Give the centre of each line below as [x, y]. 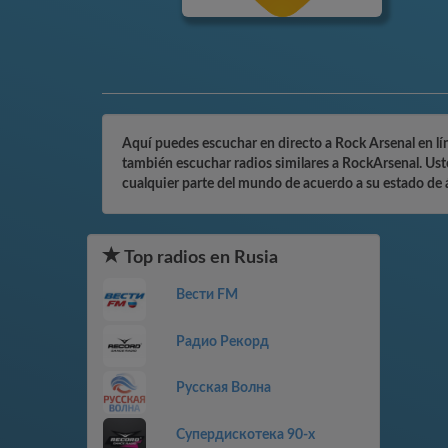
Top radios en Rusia [199, 258]
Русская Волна [223, 388]
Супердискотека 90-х [245, 434]
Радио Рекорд [222, 341]
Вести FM [206, 295]
